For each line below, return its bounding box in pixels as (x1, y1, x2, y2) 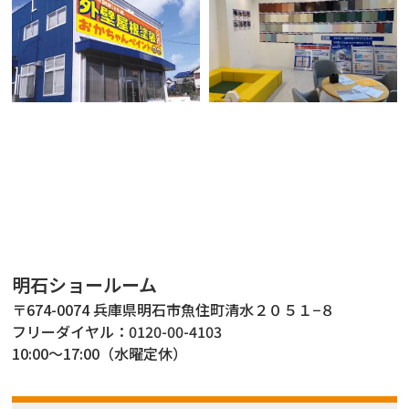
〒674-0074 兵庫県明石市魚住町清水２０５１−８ (12, 298, 336, 320)
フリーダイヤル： (12, 320, 130, 342)
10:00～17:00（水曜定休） (12, 341, 188, 364)
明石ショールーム (12, 270, 158, 298)
